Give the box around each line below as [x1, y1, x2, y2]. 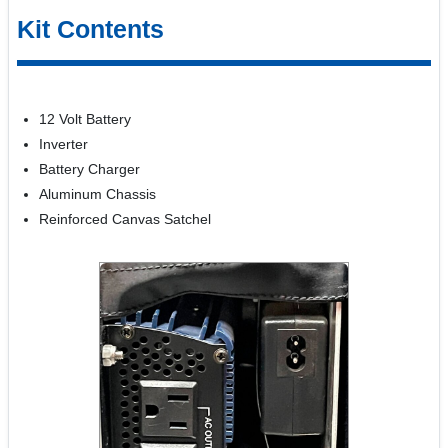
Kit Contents [17, 15, 164, 43]
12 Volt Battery [39, 112, 132, 127]
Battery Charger [39, 162, 141, 177]
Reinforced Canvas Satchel [39, 212, 212, 227]
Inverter [39, 137, 89, 152]
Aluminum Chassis [39, 187, 157, 202]
